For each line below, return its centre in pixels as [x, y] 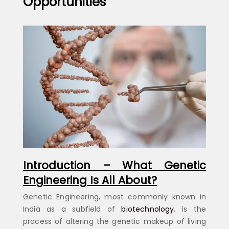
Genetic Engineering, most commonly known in [114, 197]
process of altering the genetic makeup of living [114, 221]
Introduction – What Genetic [114, 165]
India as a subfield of [72, 209]
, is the [190, 209]
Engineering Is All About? [90, 180]
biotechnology [148, 209]
